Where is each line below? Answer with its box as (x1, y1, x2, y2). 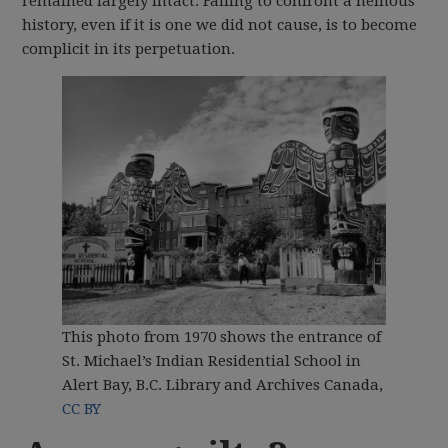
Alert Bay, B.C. (62, 376, 163, 395)
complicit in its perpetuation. (22, 39, 236, 58)
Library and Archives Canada (166, 376, 380, 395)
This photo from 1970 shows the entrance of (62, 328, 382, 347)
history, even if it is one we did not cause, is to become (22, 15, 418, 34)
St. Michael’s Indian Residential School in (62, 352, 362, 371)
